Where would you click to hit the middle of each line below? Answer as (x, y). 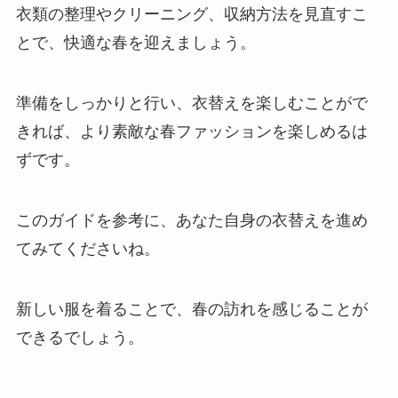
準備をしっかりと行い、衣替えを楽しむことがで (191, 103)
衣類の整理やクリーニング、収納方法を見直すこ (191, 15)
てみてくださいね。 (88, 248)
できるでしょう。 (80, 337)
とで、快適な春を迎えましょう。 (135, 43)
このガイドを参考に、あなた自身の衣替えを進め (191, 220)
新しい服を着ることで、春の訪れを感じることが (191, 309)
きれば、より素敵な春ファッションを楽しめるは (191, 132)
